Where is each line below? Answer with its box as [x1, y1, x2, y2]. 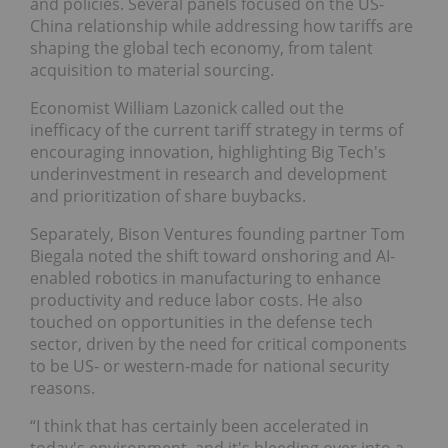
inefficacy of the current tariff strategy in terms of [30, 118, 403, 141]
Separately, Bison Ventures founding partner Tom [30, 222, 405, 245]
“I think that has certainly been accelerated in [30, 414, 369, 437]
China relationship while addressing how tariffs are [30, 14, 413, 37]
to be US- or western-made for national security [30, 354, 389, 377]
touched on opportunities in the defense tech [30, 310, 373, 333]
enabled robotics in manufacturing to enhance [30, 266, 381, 289]
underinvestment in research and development [30, 162, 387, 185]
